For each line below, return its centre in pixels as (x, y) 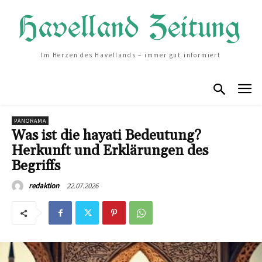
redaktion (44, 186)
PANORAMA (30, 121)
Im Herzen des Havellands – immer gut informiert (131, 55)
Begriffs (36, 166)
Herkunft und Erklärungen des (110, 151)
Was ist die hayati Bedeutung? (106, 136)
